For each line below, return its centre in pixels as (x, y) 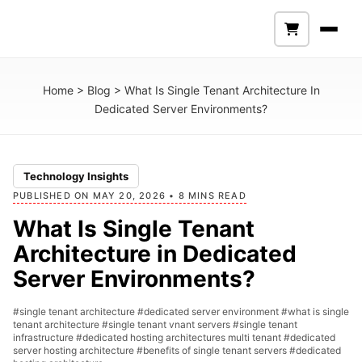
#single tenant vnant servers (167, 324)
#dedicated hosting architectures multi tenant (180, 337)
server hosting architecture (75, 350)
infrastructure (44, 337)
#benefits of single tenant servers (213, 350)
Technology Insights (76, 176)
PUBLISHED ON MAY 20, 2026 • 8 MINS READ (130, 196)
